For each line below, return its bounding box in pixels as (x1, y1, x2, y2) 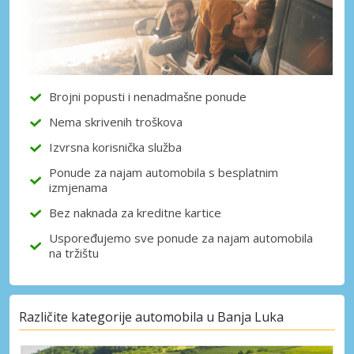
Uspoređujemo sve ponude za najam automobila (49, 230, 313, 247)
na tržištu (49, 245, 99, 262)
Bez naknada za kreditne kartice (49, 205, 221, 221)
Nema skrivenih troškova (49, 114, 183, 130)
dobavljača (55, 21, 119, 40)
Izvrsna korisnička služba (49, 139, 182, 156)
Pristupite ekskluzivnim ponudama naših (55, 6, 296, 24)
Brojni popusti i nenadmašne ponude (49, 88, 247, 105)
